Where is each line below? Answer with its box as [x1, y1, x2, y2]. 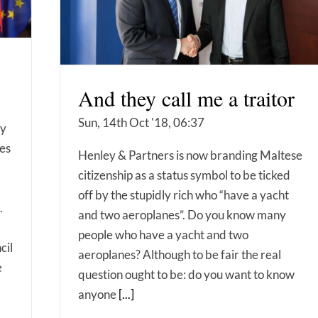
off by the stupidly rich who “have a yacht [78, 187, 289, 203]
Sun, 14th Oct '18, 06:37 [78, 115, 204, 131]
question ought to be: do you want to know [78, 267, 295, 283]
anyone [78, 287, 119, 302]
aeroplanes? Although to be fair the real [78, 247, 281, 263]
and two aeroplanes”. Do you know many [78, 207, 286, 223]
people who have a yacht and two [78, 227, 248, 243]
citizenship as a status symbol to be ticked [78, 168, 290, 183]
